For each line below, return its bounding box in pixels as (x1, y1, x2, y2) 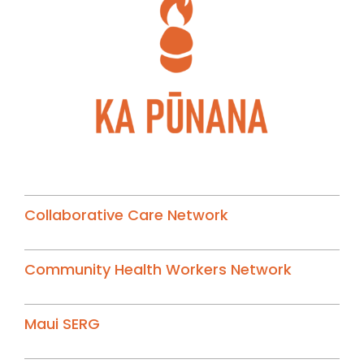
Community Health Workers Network (24, 259, 292, 280)
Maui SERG (24, 314, 100, 335)
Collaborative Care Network (24, 205, 228, 226)
